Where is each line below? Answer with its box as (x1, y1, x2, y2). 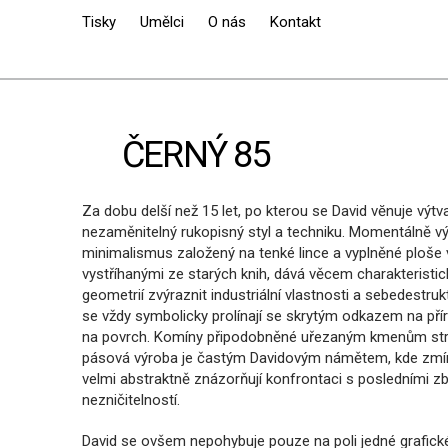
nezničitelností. (82, 391, 180, 409)
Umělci (140, 13, 184, 31)
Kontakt (270, 13, 321, 31)
